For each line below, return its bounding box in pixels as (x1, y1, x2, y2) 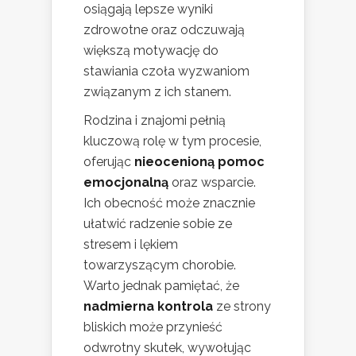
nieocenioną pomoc (134, 153, 265, 169)
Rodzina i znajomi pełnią (83, 112, 226, 128)
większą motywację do (83, 42, 219, 58)
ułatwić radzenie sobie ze (83, 215, 232, 231)
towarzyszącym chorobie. (83, 257, 236, 273)
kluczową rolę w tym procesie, (83, 133, 261, 149)
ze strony (213, 298, 271, 314)
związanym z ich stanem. (83, 83, 231, 99)
